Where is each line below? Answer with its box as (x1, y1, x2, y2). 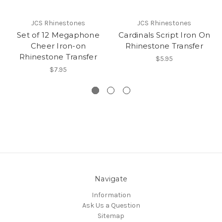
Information (91, 190, 131, 199)
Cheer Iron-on (30, 41, 86, 51)
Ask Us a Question (82, 201, 140, 210)
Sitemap (98, 211, 124, 220)
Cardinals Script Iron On (118, 30, 210, 40)
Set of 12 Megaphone (17, 30, 100, 40)
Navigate (95, 174, 127, 183)
